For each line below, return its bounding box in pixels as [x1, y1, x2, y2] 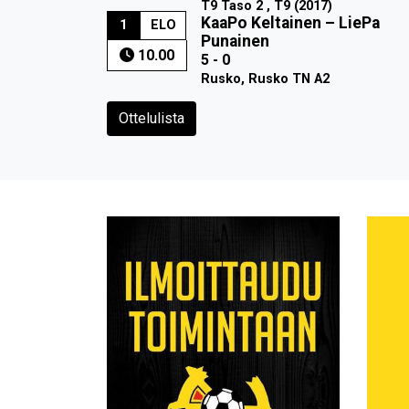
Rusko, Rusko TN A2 [200, 70, 330, 87]
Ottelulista [119, 109, 184, 127]
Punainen [200, 31, 269, 50]
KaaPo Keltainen [200, 13, 321, 32]
